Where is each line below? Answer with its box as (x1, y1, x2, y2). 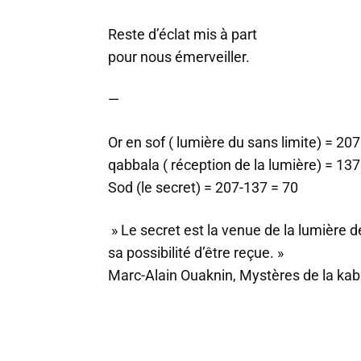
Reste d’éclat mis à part (108, 26, 257, 43)
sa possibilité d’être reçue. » (108, 244, 284, 261)
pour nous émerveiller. (108, 48, 250, 65)
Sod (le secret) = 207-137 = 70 (108, 179, 298, 196)
